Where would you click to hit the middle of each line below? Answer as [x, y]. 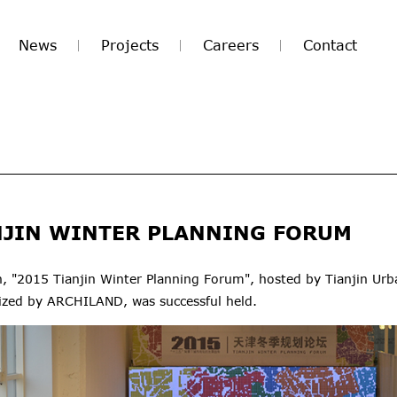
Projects [130, 45]
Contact [330, 45]
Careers [231, 45]
